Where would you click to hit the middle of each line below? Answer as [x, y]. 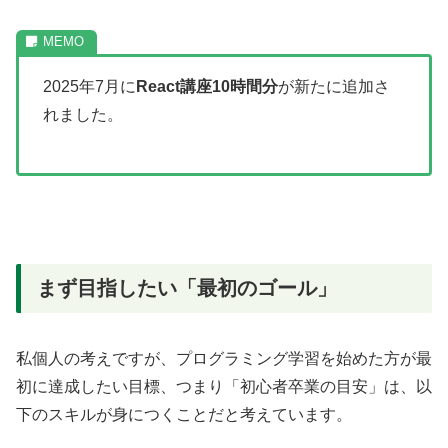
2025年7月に [89, 86]
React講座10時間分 [207, 86]
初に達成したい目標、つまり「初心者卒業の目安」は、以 [224, 387]
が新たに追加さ [334, 86]
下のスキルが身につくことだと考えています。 [184, 415]
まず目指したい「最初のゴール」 [187, 287]
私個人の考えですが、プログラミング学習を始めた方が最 [224, 359]
